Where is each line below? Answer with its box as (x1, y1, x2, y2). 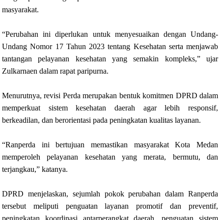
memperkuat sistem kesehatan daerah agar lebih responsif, (2, 104, 218, 112)
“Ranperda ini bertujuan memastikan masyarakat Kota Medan (2, 140, 218, 149)
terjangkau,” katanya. (2, 165, 68, 174)
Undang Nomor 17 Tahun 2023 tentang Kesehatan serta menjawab (2, 42, 218, 51)
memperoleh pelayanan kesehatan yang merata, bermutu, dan (2, 153, 218, 162)
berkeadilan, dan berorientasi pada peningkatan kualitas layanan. (2, 116, 201, 125)
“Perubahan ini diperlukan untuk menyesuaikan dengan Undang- (2, 30, 218, 39)
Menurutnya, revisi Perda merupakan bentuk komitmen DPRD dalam (2, 91, 218, 100)
